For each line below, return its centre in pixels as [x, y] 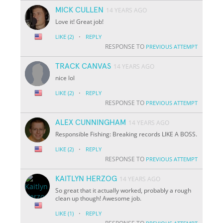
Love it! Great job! [80, 21]
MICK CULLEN [80, 10]
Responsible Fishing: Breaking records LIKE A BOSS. [126, 134]
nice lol [65, 78]
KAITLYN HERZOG [86, 178]
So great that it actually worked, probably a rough [123, 190]
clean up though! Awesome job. [99, 198]
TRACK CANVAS [83, 66]
